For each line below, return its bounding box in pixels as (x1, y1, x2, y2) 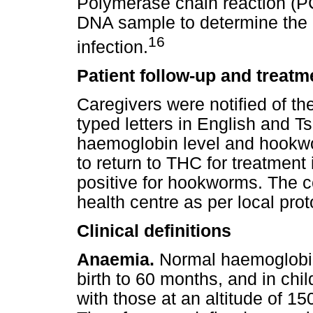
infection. (77, 37, 148, 57)
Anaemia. (77, 250, 154, 270)
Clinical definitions (77, 221, 231, 241)
